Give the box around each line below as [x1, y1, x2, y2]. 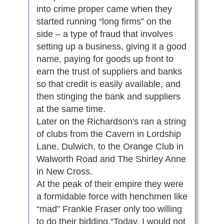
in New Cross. [36, 166, 92, 177]
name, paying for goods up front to [36, 54, 173, 64]
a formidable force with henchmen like [36, 191, 187, 202]
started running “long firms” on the [36, 16, 171, 27]
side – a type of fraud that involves [36, 29, 173, 39]
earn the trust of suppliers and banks [36, 66, 182, 77]
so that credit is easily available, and [36, 79, 180, 89]
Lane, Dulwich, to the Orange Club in [36, 141, 183, 152]
